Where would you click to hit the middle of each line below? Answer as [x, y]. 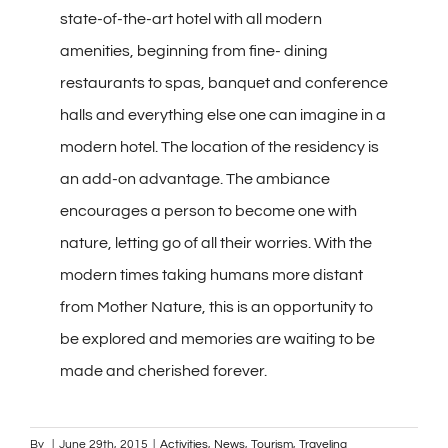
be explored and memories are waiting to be [217, 339]
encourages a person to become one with [208, 211]
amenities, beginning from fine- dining [194, 51]
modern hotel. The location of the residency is [219, 147]
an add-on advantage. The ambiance [195, 179]
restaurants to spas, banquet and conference [224, 83]
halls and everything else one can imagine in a [223, 115]
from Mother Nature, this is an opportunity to [216, 307]
